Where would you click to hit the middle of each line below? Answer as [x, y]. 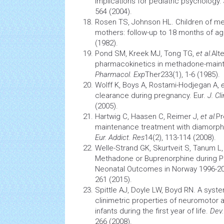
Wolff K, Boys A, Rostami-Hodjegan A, [158, 85]
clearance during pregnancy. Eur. [151, 95]
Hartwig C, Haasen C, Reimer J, [148, 116]
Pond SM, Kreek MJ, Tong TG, [145, 53]
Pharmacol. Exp [120, 74]
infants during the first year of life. [152, 211]
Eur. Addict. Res [120, 137]
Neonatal [110, 169]
